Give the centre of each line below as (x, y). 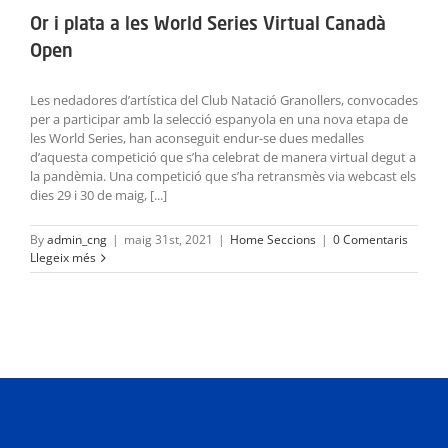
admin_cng (77, 240)
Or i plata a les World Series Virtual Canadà (208, 25)
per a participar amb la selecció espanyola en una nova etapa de (219, 119)
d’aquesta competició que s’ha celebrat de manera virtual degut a (223, 157)
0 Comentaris (370, 240)
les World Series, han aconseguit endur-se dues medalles (197, 138)
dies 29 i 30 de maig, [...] (98, 195)
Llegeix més (63, 258)
